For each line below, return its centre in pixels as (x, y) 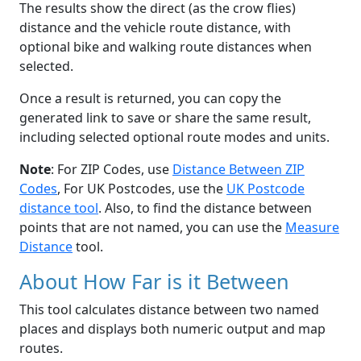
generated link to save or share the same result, (165, 118)
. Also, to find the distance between (205, 208)
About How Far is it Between (154, 282)
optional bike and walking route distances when (166, 47)
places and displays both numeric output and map (172, 329)
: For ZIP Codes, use (112, 170)
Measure (312, 228)
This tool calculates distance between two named (169, 310)
